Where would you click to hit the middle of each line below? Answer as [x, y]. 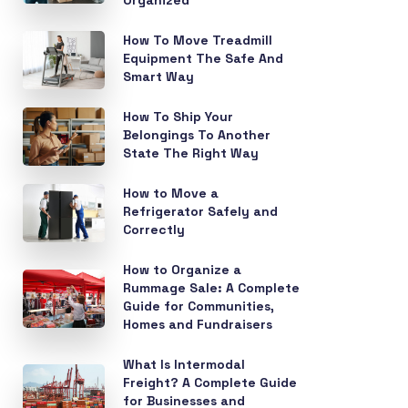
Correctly [154, 229]
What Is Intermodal [184, 364]
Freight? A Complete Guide [210, 382]
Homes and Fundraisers [198, 324]
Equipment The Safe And [204, 58]
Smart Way [159, 76]
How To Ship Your [178, 117]
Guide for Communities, [199, 306]
